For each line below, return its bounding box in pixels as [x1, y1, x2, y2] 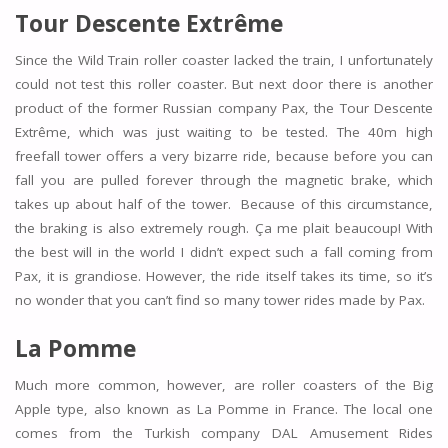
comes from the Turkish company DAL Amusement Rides [14, 424, 434, 443]
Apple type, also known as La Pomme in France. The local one [14, 400, 434, 419]
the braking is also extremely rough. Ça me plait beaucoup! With [14, 218, 434, 237]
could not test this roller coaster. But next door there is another [14, 74, 434, 93]
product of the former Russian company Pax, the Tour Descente [14, 98, 434, 117]
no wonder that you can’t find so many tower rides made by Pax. [14, 290, 425, 309]
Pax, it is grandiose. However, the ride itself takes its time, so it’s [14, 266, 434, 285]
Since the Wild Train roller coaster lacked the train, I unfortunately [14, 50, 434, 69]
